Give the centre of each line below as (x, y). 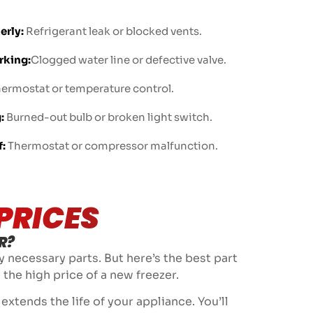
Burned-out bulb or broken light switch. (108, 117)
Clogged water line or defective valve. (128, 59)
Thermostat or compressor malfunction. (111, 145)
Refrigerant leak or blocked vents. (112, 31)
